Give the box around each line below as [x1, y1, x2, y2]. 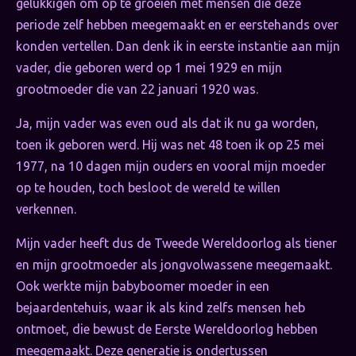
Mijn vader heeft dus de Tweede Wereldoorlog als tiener [16, 236, 337, 251]
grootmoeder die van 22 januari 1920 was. [16, 82, 258, 97]
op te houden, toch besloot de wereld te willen [16, 180, 281, 195]
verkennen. [16, 202, 76, 217]
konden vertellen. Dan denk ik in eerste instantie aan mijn [16, 39, 340, 54]
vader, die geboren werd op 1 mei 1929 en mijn [16, 60, 282, 75]
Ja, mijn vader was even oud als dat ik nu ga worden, [16, 116, 319, 131]
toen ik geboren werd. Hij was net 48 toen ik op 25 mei [16, 137, 324, 153]
